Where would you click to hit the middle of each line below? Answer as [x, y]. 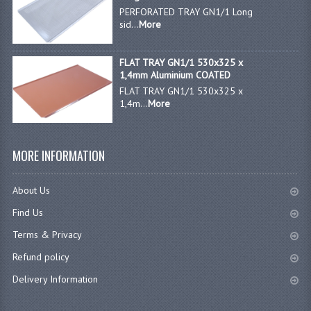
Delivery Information [55, 279]
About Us [31, 191]
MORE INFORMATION [58, 156]
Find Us [27, 213]
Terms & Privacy [47, 235]
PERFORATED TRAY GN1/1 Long [186, 12]
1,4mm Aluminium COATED [175, 75]
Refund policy [41, 257]
